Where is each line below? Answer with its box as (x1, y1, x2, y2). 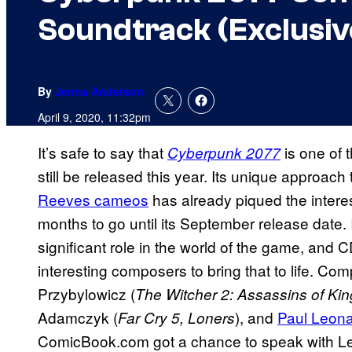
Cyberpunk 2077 (167, 142, 280, 163)
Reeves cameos (38, 189, 148, 211)
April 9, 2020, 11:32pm (38, 109, 151, 126)
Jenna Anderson (55, 83, 144, 100)
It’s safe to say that (38, 141, 167, 163)
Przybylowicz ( (38, 283, 135, 305)
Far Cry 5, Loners (118, 307, 235, 328)
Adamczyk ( (38, 306, 118, 328)
